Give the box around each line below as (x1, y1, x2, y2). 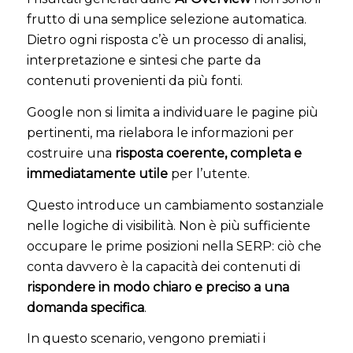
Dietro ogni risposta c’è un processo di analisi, (26, 32, 306, 48)
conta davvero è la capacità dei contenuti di (26, 258, 300, 274)
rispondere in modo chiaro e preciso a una (26, 279, 289, 295)
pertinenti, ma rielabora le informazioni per (26, 125, 294, 141)
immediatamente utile (26, 166, 168, 182)
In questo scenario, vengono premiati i (26, 331, 266, 347)
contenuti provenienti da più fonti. (26, 73, 243, 89)
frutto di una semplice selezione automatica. (26, 12, 307, 28)
